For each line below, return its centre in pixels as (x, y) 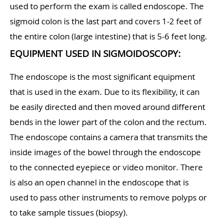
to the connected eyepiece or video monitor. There (106, 167)
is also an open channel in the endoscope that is (99, 182)
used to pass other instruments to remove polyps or (108, 198)
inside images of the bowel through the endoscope (105, 152)
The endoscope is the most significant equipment (102, 77)
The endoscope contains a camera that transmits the (109, 137)
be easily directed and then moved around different (108, 107)
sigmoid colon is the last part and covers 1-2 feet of (106, 21)
